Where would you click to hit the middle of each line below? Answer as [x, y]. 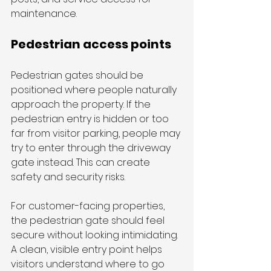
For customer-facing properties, [89, 206]
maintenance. [44, 14]
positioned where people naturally [95, 90]
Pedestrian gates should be [78, 76]
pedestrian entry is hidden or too [91, 119]
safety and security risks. [68, 177]
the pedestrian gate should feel [89, 221]
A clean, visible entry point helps [88, 250]
